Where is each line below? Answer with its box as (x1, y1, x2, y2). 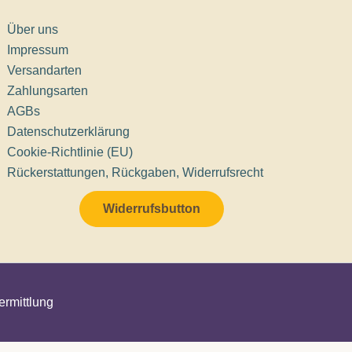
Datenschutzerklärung (7, 125, 130, 138)
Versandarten (7, 64, 82, 77)
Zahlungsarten (7, 84, 89, 97)
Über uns (7, 23, 59, 36)
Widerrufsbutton (102, 202, 200, 215)
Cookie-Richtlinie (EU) (7, 145, 134, 159)
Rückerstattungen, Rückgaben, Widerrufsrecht (7, 166, 264, 179)
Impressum (7, 43, 69, 57)
